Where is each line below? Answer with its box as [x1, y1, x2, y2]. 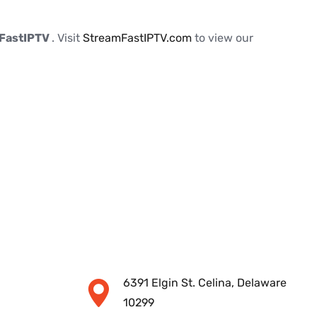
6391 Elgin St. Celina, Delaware [123, 276, 287, 290]
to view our [195, 31, 253, 45]
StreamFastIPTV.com [83, 31, 195, 45]
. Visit [52, 31, 83, 45]
